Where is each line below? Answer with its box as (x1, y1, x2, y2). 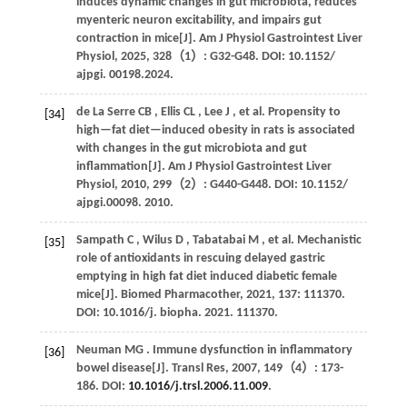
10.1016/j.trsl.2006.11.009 (127, 379, 268, 393)
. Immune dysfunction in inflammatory (145, 342, 352, 357)
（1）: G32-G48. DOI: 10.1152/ (171, 49, 335, 64)
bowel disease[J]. (75, 361, 172, 375)
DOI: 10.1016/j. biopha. (75, 305, 204, 320)
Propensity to (264, 104, 341, 119)
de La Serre (75, 104, 135, 119)
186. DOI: (75, 379, 128, 393)
